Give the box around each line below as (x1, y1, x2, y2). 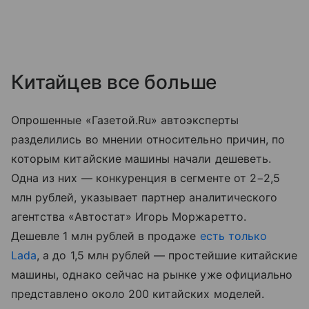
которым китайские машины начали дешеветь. (11, 151, 271, 166)
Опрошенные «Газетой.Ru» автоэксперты (11, 112, 239, 127)
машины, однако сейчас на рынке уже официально (11, 267, 293, 281)
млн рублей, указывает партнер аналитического (11, 190, 278, 204)
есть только (199, 228, 268, 243)
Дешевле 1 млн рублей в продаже (11, 228, 200, 243)
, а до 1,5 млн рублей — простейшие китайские (37, 248, 298, 262)
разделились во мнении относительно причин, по (11, 132, 286, 146)
